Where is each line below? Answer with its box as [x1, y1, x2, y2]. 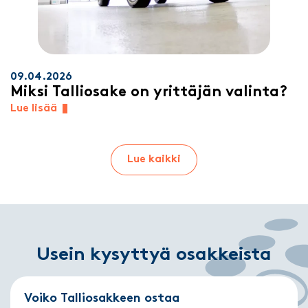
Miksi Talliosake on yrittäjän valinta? [10, 84, 287, 100]
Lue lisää [10, 102, 57, 114]
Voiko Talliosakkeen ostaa [24, 291, 179, 305]
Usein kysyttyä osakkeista [36, 245, 272, 265]
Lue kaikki [127, 154, 181, 166]
